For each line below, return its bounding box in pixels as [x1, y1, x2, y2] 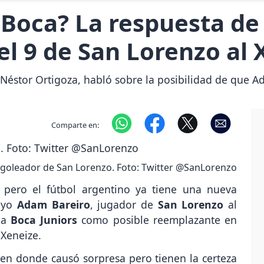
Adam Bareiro [17, 197, 90, 212]
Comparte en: [51, 119, 99, 130]
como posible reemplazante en [81, 213, 237, 227]
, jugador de [90, 197, 158, 212]
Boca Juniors [10, 213, 82, 227]
